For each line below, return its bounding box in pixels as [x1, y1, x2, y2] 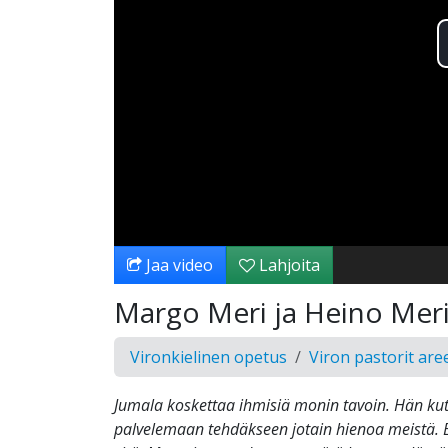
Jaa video [142, 254, 213, 277]
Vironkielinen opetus [130, 346, 287, 369]
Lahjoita [255, 254, 320, 277]
